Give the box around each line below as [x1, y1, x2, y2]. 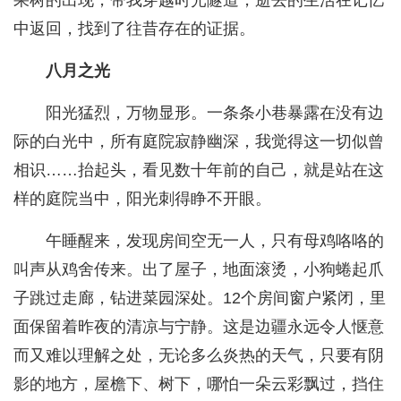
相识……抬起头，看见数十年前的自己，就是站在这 [13, 161, 384, 180]
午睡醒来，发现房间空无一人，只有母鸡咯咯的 [46, 232, 384, 251]
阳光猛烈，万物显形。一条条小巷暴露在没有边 [46, 104, 384, 123]
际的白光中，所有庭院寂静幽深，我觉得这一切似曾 [13, 132, 384, 151]
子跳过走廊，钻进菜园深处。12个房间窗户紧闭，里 [13, 289, 386, 308]
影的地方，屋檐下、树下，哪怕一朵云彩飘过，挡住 [13, 375, 384, 394]
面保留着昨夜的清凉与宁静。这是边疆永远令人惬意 [13, 318, 384, 337]
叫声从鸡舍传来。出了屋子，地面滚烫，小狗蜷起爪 [13, 260, 384, 279]
